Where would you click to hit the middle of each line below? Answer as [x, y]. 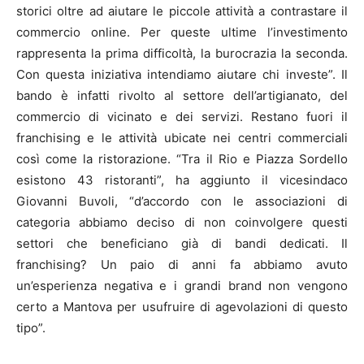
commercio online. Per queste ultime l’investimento [182, 32]
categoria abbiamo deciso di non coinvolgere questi [182, 223]
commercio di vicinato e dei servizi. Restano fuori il [182, 117]
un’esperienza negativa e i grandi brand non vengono [182, 286]
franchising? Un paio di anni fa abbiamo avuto [182, 265]
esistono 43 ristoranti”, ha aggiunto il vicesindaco [182, 180]
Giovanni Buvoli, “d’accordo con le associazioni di [182, 201]
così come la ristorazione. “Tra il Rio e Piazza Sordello [182, 159]
